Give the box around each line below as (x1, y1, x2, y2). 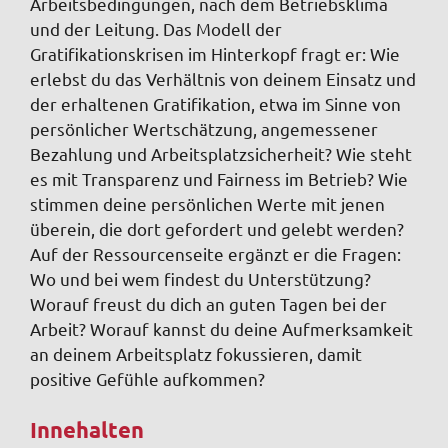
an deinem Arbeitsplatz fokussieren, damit (30, 343, 362, 365)
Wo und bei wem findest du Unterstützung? (30, 268, 371, 290)
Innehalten (30, 415, 144, 443)
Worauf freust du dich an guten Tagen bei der (30, 293, 387, 315)
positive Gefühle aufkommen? (30, 368, 265, 390)
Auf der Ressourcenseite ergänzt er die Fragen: (30, 243, 401, 265)
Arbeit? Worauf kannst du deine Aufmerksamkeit (30, 318, 413, 340)
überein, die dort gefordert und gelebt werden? (30, 218, 404, 240)
